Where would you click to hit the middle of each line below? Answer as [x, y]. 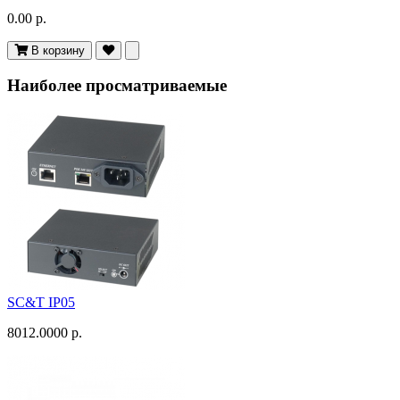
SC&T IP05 [41, 302]
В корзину [58, 50]
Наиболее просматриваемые [117, 86]
